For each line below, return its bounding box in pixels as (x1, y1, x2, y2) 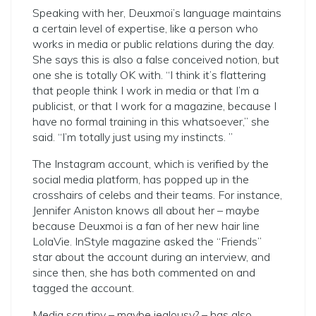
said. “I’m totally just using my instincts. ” (32, 130, 233, 144)
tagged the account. (32, 281, 134, 295)
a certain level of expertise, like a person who (32, 21, 258, 35)
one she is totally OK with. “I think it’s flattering (32, 68, 266, 82)
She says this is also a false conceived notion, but (32, 52, 279, 66)
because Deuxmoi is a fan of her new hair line (32, 219, 260, 233)
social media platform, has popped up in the (32, 172, 249, 186)
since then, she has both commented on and (32, 265, 255, 279)
